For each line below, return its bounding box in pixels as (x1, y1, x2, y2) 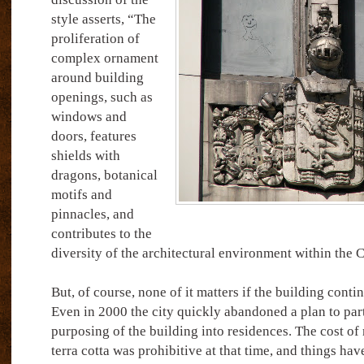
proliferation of (50, 31, 140, 46)
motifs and (50, 187, 112, 202)
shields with (50, 148, 120, 163)
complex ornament (50, 50, 158, 66)
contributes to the (50, 226, 152, 241)
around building (50, 70, 144, 85)
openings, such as (50, 89, 153, 105)
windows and (50, 109, 127, 124)
